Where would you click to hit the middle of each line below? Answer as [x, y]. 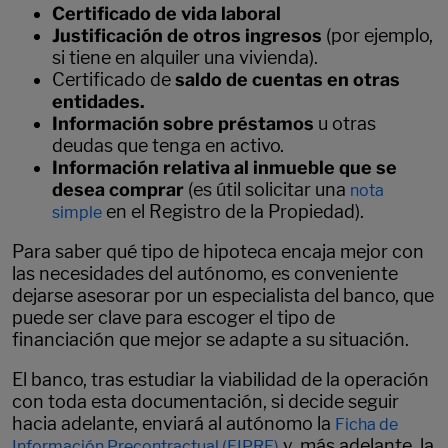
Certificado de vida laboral [166, 13]
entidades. [98, 101]
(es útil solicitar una [267, 189]
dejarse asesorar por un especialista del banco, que [223, 295]
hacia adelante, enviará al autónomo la [173, 423]
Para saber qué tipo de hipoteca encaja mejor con [218, 251]
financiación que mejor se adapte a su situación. [210, 339]
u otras [345, 123]
